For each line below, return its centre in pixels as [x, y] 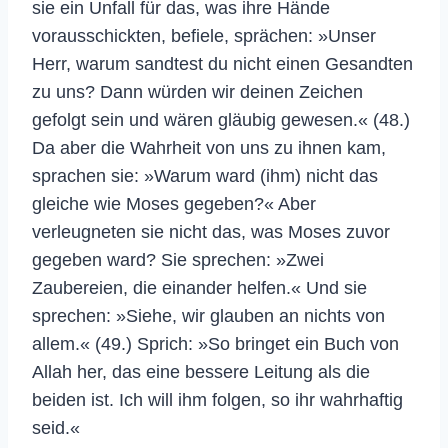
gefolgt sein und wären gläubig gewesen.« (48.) [221, 119]
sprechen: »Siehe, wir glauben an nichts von [208, 315]
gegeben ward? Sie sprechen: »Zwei [178, 259]
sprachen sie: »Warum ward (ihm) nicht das [205, 175]
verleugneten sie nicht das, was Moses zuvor [211, 231]
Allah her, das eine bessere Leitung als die [201, 371]
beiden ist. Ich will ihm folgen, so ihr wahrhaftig [217, 399]
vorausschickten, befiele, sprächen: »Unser [204, 35]
